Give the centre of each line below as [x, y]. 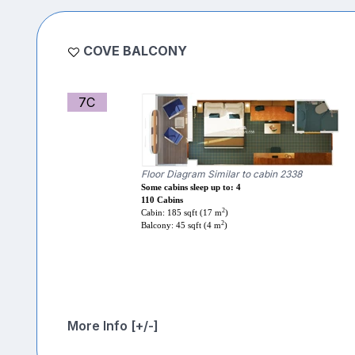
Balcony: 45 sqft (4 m [181, 226]
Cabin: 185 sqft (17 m [181, 213]
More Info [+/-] [113, 326]
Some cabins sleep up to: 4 [191, 188]
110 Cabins [162, 200]
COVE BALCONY [135, 51]
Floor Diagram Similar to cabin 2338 [221, 174]
